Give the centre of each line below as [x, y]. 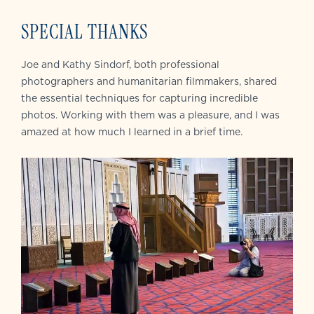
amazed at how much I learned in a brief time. [132, 131]
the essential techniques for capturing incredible [139, 98]
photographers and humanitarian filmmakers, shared [149, 81]
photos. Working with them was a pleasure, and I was [150, 115]
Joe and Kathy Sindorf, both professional [120, 64]
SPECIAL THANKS [84, 32]
